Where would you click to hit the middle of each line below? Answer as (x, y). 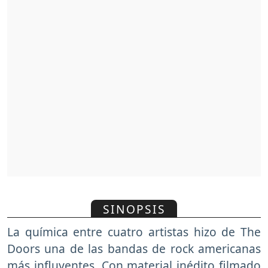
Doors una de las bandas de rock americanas (134, 249)
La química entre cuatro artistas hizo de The (134, 232)
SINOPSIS (134, 209)
